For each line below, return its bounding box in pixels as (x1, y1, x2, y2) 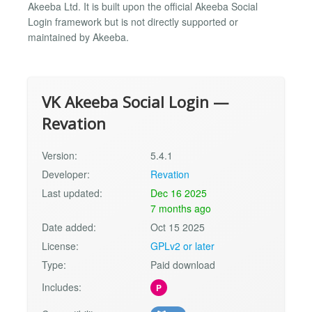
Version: (42, 148, 77, 162)
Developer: (42, 166, 90, 181)
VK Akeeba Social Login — (42, 91, 228, 113)
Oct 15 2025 (150, 219, 205, 234)
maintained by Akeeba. (28, 30, 129, 45)
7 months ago (150, 201, 212, 215)
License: (42, 238, 79, 253)
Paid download (150, 257, 216, 272)
